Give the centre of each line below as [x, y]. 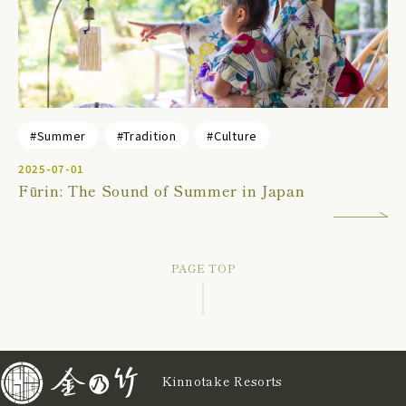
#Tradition [146, 135]
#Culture [232, 135]
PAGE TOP [203, 268]
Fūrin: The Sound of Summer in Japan [162, 190]
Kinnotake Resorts [223, 381]
